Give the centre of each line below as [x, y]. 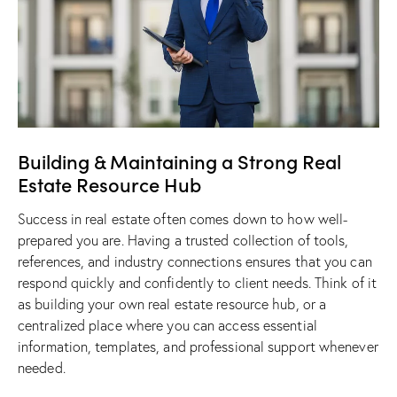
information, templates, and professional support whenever [198, 346]
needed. [42, 367]
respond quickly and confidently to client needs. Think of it [198, 282]
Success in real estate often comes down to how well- [183, 218]
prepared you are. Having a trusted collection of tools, [183, 240]
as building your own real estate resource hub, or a [172, 304]
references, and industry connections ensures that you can [195, 261]
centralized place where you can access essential [167, 325]
